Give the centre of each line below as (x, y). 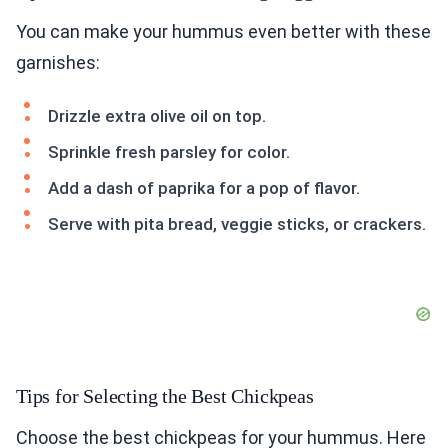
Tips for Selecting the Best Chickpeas (165, 396)
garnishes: (58, 63)
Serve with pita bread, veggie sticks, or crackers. (237, 224)
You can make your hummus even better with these (223, 32)
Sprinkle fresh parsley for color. (169, 152)
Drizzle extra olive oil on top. (157, 116)
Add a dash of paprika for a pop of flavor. (204, 188)
